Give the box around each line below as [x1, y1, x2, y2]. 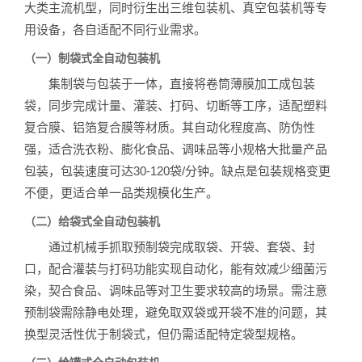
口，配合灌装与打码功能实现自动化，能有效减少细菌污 [24, 261, 327, 276]
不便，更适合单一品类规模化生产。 [24, 185, 218, 200]
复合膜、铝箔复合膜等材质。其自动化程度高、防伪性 [24, 120, 315, 134]
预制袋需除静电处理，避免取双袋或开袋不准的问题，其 [24, 305, 327, 319]
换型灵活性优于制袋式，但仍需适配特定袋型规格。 [24, 326, 303, 341]
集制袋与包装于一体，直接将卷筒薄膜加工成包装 [24, 76, 315, 90]
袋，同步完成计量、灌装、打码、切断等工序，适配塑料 [24, 98, 327, 112]
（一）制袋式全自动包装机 [24, 51, 160, 65]
